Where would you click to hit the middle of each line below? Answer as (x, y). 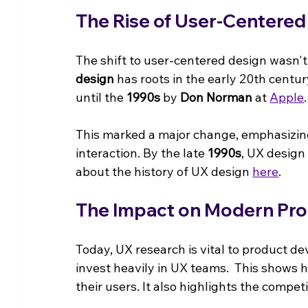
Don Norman (217, 97)
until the (101, 97)
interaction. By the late (142, 153)
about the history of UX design (164, 171)
